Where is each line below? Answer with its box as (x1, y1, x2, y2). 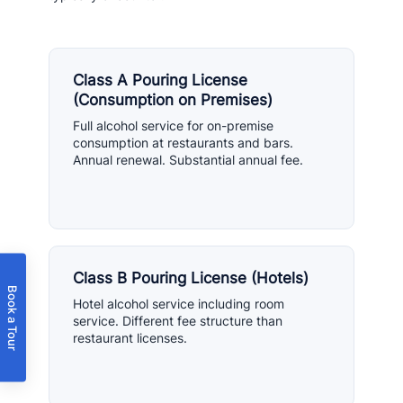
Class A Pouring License (73, 71, 247, 89)
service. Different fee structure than (73, 313, 282, 328)
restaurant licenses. (73, 330, 187, 345)
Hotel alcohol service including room (73, 296, 284, 311)
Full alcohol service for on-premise (73, 118, 273, 133)
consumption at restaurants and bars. (73, 135, 293, 150)
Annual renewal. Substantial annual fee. (73, 152, 303, 167)
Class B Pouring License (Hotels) (73, 269, 309, 287)
